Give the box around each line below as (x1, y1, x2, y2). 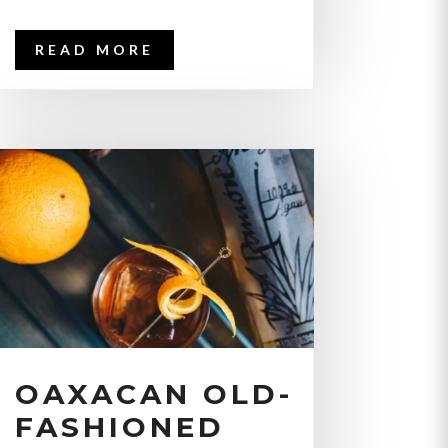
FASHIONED (14, 410, 225, 445)
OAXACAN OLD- (14, 377, 293, 412)
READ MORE (34, 40, 154, 58)
